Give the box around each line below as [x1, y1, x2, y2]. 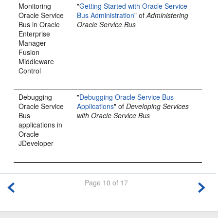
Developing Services [126, 101, 189, 111]
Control [18, 65, 41, 75]
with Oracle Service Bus [77, 110, 150, 120]
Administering [146, 10, 189, 20]
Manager [18, 37, 47, 48]
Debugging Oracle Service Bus [79, 91, 174, 102]
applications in [18, 119, 63, 129]
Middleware [18, 56, 54, 66]
